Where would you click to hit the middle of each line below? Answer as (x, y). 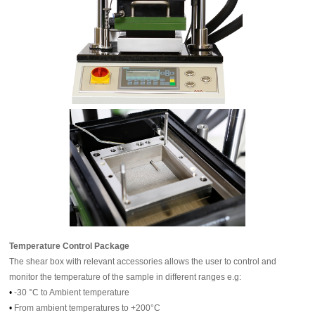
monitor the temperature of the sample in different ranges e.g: (126, 277)
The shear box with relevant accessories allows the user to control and (143, 261)
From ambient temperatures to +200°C (88, 308)
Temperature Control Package (70, 246)
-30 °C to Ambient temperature (72, 292)
